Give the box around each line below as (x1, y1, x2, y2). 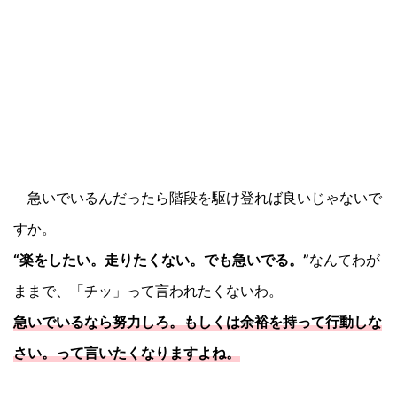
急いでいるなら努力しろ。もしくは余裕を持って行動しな (13, 312, 382, 331)
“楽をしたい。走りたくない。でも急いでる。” (13, 250, 309, 269)
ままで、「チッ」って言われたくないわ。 (13, 281, 283, 300)
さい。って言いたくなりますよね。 (13, 343, 240, 362)
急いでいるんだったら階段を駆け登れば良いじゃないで (13, 188, 382, 206)
